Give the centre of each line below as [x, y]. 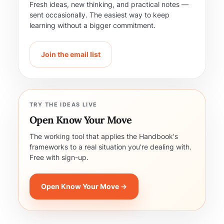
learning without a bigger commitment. [92, 25]
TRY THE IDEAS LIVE [63, 104]
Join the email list [71, 54]
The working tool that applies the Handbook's [104, 136]
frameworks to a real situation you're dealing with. [110, 147]
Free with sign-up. [59, 157]
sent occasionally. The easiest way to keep [99, 15]
